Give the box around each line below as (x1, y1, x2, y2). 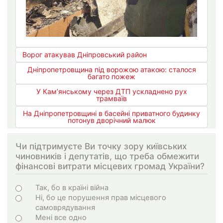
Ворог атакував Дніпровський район (22, 50, 147, 59)
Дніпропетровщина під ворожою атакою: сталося (27, 65, 196, 74)
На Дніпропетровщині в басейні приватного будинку (23, 109, 200, 118)
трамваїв (96, 94, 127, 103)
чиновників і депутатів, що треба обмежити (15, 151, 199, 162)
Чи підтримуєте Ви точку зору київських (15, 141, 187, 152)
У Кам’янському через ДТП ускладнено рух (36, 87, 187, 96)
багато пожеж (88, 72, 135, 81)
